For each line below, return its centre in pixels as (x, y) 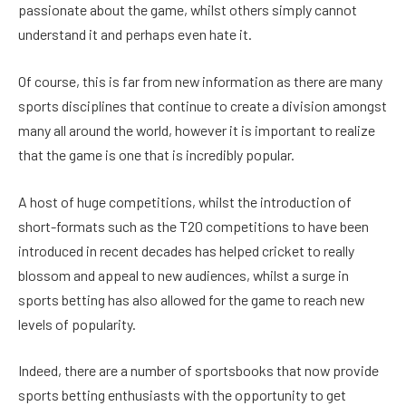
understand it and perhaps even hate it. (135, 34)
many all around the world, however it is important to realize (197, 130)
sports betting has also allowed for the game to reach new (191, 299)
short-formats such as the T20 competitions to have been (193, 226)
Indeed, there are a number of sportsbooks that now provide (198, 371)
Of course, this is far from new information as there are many (200, 81)
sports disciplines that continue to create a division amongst (203, 105)
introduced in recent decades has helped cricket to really (186, 250)
